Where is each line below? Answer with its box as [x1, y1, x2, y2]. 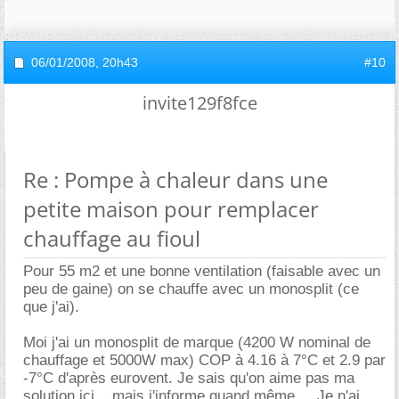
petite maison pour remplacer [23, 193, 319, 224]
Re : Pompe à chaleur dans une [23, 164, 328, 194]
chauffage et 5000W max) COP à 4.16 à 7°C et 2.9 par [23, 351, 386, 369]
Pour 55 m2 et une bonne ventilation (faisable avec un [23, 262, 380, 280]
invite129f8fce [142, 90, 257, 115]
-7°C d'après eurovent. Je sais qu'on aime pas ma [23, 369, 354, 387]
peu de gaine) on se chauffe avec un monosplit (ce [23, 280, 359, 297]
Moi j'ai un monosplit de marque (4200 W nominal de [23, 333, 370, 351]
